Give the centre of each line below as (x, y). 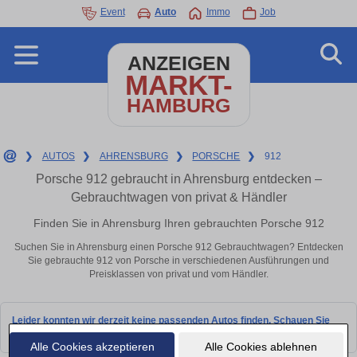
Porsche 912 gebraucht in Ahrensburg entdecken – (178, 179)
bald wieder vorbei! (55, 333)
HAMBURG (178, 106)
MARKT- (178, 85)
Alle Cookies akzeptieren (92, 346)
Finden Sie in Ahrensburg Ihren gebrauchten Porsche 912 (178, 223)
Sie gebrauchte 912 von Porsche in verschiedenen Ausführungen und (178, 261)
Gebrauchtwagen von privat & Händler (178, 197)
